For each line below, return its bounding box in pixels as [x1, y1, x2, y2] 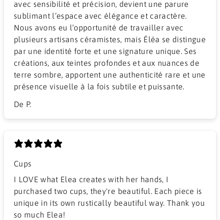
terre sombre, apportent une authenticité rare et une [14, 70, 206, 79]
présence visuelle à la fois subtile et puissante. [14, 82, 185, 91]
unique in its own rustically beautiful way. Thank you [14, 198, 167, 207]
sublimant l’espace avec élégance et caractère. [14, 11, 187, 20]
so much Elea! [14, 210, 66, 219]
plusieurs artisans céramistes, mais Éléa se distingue [14, 34, 206, 44]
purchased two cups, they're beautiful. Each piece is [14, 186, 202, 195]
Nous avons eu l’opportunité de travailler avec [14, 23, 184, 32]
